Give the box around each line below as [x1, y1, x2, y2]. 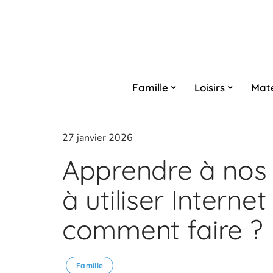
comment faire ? [62, 213, 263, 246]
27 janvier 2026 [62, 131, 133, 144]
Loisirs [194, 80, 225, 94]
